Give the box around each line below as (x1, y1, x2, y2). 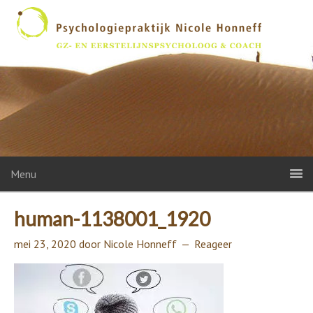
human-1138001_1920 (14, 207, 210, 231)
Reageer (194, 237, 232, 251)
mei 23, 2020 (14, 237, 76, 251)
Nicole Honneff (103, 237, 177, 251)
